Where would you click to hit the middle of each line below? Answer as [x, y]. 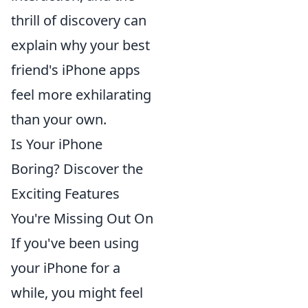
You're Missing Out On [82, 218]
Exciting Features [65, 193]
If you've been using [75, 243]
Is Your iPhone [57, 144]
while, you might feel [77, 292]
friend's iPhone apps [76, 69]
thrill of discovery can [79, 20]
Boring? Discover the [77, 168]
